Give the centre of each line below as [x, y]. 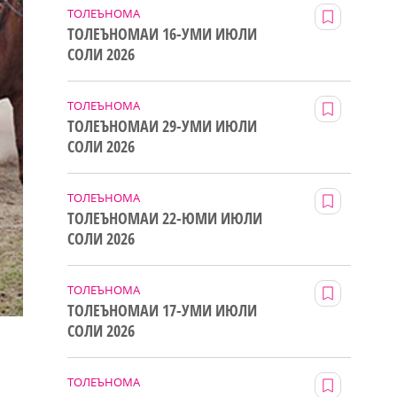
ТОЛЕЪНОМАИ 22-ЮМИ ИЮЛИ [165, 218]
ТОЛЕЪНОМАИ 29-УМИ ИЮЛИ [162, 125]
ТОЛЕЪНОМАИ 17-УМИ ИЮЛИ [162, 310]
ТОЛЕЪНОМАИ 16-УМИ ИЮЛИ [162, 33]
